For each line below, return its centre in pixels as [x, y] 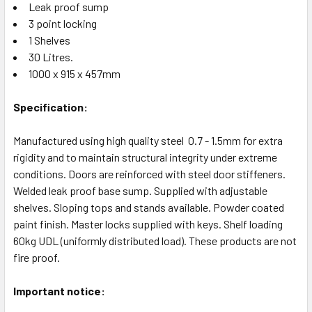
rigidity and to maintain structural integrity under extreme [145, 157]
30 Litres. [51, 56]
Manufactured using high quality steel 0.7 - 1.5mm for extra [148, 140]
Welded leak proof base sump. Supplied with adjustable [140, 190]
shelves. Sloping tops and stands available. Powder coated [149, 207]
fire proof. [37, 257]
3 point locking [63, 23]
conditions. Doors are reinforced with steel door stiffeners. [149, 173]
